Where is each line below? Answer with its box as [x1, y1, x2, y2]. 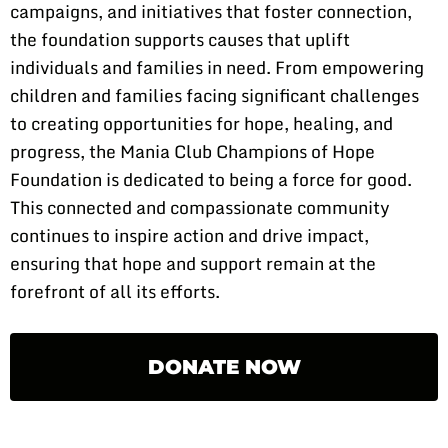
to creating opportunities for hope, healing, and [10, 109, 393, 138]
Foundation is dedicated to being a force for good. [10, 165, 412, 194]
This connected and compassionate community [10, 193, 390, 222]
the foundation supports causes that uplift [10, 25, 350, 54]
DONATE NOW [147, 354, 301, 380]
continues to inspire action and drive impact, [10, 221, 369, 250]
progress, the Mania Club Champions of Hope [10, 137, 375, 166]
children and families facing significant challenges [10, 81, 419, 110]
